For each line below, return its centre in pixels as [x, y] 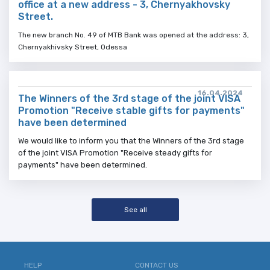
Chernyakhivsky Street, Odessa [73, 47]
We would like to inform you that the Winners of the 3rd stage [131, 141]
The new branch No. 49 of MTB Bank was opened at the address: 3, [133, 35]
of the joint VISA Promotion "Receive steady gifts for [115, 153]
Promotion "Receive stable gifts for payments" [131, 111]
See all [135, 210]
